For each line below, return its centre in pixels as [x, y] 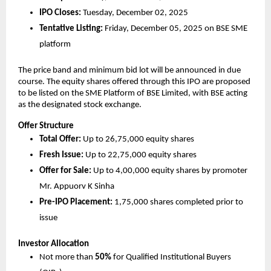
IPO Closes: [60, 13]
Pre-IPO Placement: [76, 202]
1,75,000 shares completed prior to [178, 202]
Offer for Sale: [65, 171]
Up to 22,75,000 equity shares [140, 155]
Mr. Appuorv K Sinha [77, 186]
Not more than [67, 257]
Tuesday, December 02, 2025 [135, 13]
